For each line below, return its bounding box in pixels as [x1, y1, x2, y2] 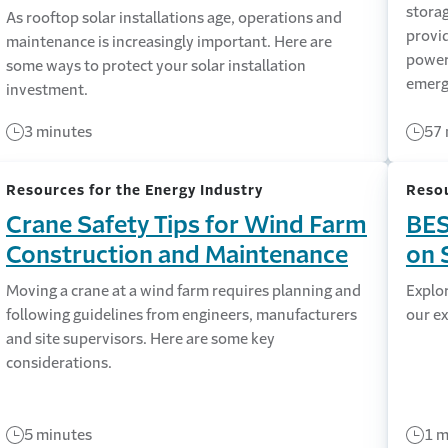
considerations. [5, 355, 112, 370]
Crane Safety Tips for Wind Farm [5, 213, 367, 237]
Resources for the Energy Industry [5, 183, 263, 197]
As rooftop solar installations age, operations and [5, 10, 342, 25]
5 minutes [23, 427, 92, 442]
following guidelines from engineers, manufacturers [5, 307, 357, 322]
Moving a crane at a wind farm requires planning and [5, 283, 361, 298]
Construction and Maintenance [5, 243, 348, 267]
